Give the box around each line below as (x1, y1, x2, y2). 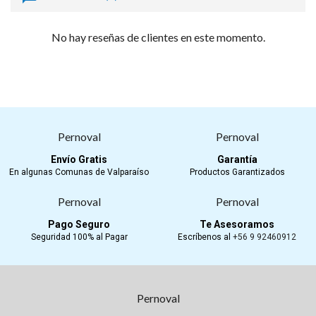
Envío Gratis (51, 154, 107, 166)
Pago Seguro (48, 219, 110, 231)
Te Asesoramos (200, 219, 274, 231)
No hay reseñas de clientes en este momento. (51, 30, 265, 44)
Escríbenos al (178, 232, 233, 243)
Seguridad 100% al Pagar (30, 232, 128, 243)
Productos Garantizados (189, 167, 285, 178)
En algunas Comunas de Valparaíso (9, 167, 149, 178)
